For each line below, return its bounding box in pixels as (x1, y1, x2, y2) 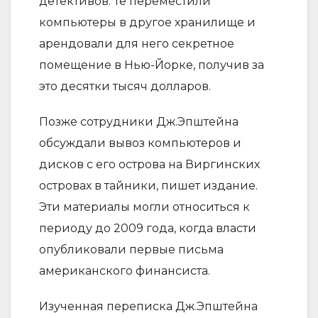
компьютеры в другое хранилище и (39, 16, 256, 30)
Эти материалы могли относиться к (39, 200, 250, 214)
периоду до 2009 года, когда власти (39, 221, 256, 236)
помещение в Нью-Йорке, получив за (39, 58, 264, 72)
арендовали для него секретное (39, 37, 234, 51)
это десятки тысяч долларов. (39, 79, 211, 94)
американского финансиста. (39, 264, 210, 278)
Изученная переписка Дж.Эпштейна (39, 300, 258, 314)
